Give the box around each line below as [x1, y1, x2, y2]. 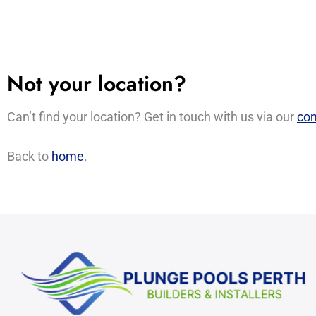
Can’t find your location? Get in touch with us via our [7, 109, 297, 125]
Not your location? [7, 68, 186, 99]
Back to [7, 148, 51, 164]
